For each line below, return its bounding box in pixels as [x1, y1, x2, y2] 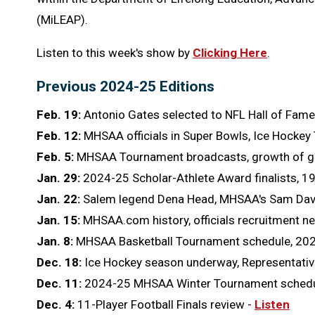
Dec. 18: [37, 255, 84, 269]
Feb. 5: [37, 149, 77, 164]
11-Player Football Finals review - [77, 297, 255, 311]
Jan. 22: [37, 191, 83, 206]
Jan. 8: [37, 233, 76, 248]
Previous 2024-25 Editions [37, 77, 214, 95]
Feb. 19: [37, 107, 84, 122]
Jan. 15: [37, 212, 83, 227]
